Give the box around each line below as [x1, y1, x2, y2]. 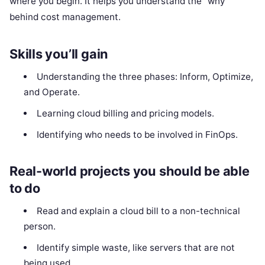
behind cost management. [9, 11, 121, 22]
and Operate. [24, 86, 80, 98]
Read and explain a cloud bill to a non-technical [36, 205, 240, 217]
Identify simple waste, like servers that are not [36, 242, 235, 254]
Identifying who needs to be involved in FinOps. [36, 128, 238, 140]
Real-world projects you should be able [9, 163, 250, 179]
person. [24, 221, 56, 232]
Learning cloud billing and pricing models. [36, 107, 214, 119]
